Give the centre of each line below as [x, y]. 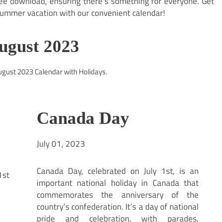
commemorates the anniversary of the [118, 195]
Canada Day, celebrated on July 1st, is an [118, 171]
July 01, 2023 [61, 144]
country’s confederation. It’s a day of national [118, 207]
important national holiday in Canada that [118, 183]
